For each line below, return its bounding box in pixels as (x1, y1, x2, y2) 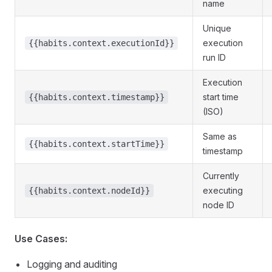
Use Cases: (15, 233, 67, 245)
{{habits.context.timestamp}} (29, 92, 165, 102)
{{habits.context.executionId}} (29, 38, 174, 48)
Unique (203, 23, 231, 33)
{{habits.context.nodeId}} (29, 186, 150, 195)
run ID (203, 52, 226, 63)
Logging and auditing (27, 258, 117, 270)
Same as (203, 131, 237, 141)
